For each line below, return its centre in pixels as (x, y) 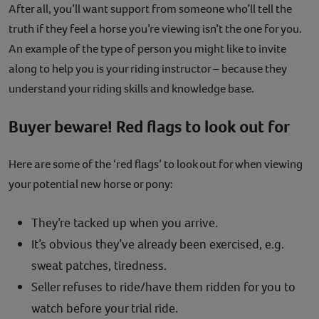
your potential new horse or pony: (91, 184)
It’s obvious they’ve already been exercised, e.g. (158, 244)
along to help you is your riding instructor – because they (148, 68)
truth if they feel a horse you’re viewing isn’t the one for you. (155, 28)
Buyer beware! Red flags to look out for (149, 126)
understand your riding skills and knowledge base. (131, 88)
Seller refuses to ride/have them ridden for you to (163, 287)
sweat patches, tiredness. (99, 265)
